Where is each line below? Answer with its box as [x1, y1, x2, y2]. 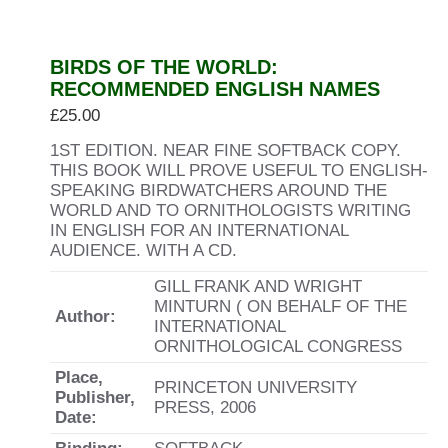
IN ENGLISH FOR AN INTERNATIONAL [50, 221, 348, 240]
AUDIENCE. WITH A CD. [50, 241, 237, 260]
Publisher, [55, 388, 135, 407]
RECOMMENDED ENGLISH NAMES [50, 78, 380, 100]
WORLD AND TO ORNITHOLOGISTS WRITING [50, 201, 411, 220]
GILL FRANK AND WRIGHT [154, 277, 362, 296]
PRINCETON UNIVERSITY [154, 378, 357, 397]
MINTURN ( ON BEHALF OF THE [154, 297, 407, 316]
